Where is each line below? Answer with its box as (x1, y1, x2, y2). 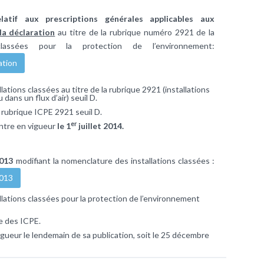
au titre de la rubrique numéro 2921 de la (55, 27, 215, 37)
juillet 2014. (77, 120, 124, 131)
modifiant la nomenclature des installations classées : (13, 155, 215, 166)
